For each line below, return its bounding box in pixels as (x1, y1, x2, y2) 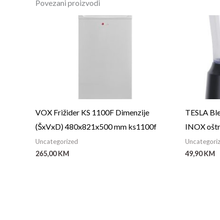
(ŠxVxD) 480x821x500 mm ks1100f (35, 122, 157, 132)
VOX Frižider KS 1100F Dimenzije (35, 108, 149, 117)
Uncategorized (35, 137, 78, 146)
